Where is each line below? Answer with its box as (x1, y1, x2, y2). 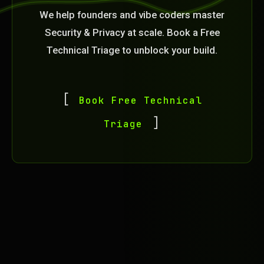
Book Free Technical (72, 94, 203, 107)
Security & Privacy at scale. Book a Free (44, 27, 220, 38)
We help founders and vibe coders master (39, 9, 225, 21)
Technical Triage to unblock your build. (47, 44, 217, 56)
